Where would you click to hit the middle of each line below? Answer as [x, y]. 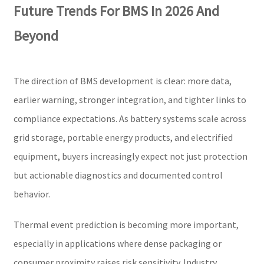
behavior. [32, 194]
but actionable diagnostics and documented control [118, 175]
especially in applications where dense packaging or [117, 243]
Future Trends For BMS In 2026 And [116, 11]
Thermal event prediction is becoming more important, [126, 224]
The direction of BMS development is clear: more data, [122, 80]
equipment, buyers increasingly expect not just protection [130, 156]
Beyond [36, 35]
